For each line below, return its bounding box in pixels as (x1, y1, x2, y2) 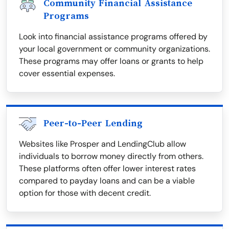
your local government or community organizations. (19, 43, 210, 55)
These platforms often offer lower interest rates (19, 163, 196, 174)
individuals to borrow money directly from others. (19, 151, 203, 162)
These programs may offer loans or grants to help (19, 56, 203, 67)
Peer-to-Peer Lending (43, 118, 143, 129)
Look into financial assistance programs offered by (19, 31, 208, 42)
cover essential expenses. (19, 68, 115, 79)
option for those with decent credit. (19, 188, 151, 199)
